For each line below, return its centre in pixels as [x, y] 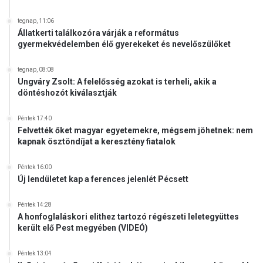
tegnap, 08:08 [36, 69]
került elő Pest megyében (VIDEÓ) [83, 227]
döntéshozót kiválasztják [67, 92]
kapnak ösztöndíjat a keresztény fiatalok [97, 141]
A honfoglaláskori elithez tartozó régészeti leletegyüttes [128, 216]
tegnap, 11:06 [36, 21]
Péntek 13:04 [35, 253]
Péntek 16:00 [35, 167]
